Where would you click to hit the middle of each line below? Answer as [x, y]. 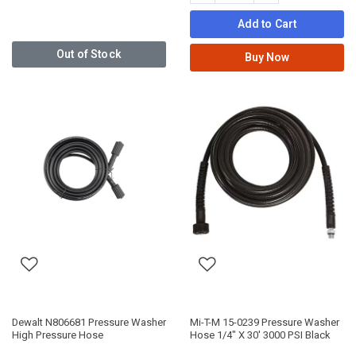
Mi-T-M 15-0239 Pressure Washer [265, 323]
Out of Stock [89, 55]
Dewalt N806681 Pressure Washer [89, 323]
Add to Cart [267, 25]
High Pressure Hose [58, 335]
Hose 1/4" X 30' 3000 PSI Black [260, 335]
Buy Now [267, 57]
